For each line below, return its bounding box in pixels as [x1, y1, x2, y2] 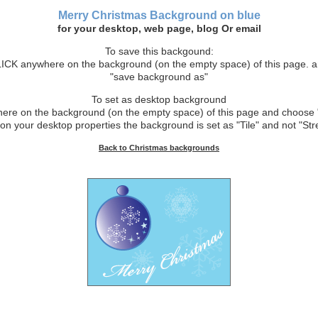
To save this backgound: [104, 45, 214, 57]
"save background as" [110, 71, 208, 82]
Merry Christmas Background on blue [57, 9, 261, 21]
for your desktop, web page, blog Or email [57, 23, 261, 34]
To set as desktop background [92, 94, 226, 105]
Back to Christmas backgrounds [99, 143, 219, 152]
